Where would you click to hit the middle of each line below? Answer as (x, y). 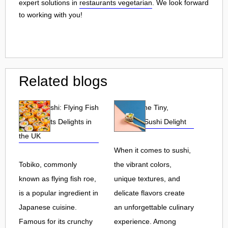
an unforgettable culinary (154, 207)
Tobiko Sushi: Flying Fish (59, 107)
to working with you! (51, 15)
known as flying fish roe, (58, 178)
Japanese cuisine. (48, 207)
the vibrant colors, (143, 164)
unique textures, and (147, 178)
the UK (30, 136)
